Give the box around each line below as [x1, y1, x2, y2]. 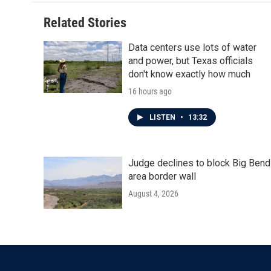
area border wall [128, 171, 196, 182]
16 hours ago [128, 87, 172, 96]
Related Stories [44, 15, 126, 30]
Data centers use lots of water [128, 42, 256, 53]
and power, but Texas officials [128, 55, 253, 67]
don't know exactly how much [128, 68, 250, 80]
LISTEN [149, 113, 177, 122]
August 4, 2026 [128, 189, 178, 198]
